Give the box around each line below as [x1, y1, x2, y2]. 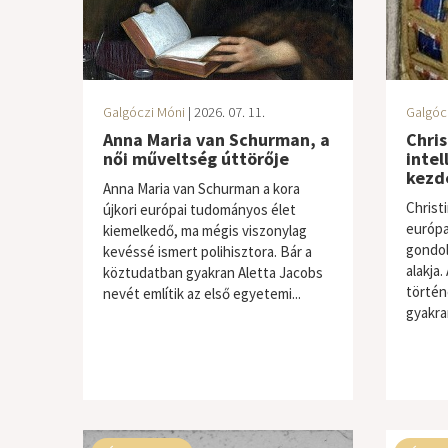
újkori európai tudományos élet [102, 200, 296, 219]
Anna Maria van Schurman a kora [102, 179, 300, 198]
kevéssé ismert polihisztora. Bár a [102, 242, 312, 261]
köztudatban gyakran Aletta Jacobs [102, 263, 323, 282]
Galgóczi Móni [102, 103, 185, 121]
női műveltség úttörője [102, 147, 289, 170]
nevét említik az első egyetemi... [102, 284, 301, 303]
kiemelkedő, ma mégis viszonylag [102, 221, 307, 240]
